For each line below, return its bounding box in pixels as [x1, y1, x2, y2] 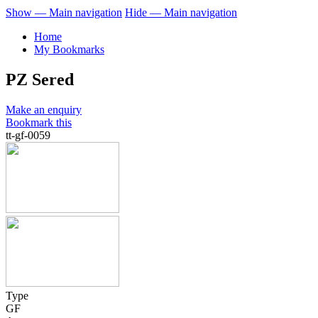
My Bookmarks [34, 43, 104, 56]
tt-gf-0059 [6, 129, 50, 142]
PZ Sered [6, 70, 74, 89]
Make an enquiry [6, 104, 82, 116]
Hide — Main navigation [125, 6, 237, 19]
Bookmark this [6, 116, 72, 129]
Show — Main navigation [6, 6, 122, 19]
